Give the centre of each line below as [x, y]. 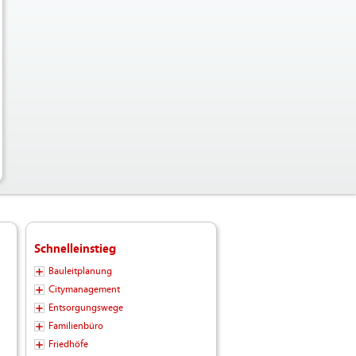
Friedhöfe [68, 344]
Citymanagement [84, 290]
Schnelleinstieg [75, 249]
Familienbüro [75, 326]
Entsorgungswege [85, 308]
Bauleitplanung [80, 271]
